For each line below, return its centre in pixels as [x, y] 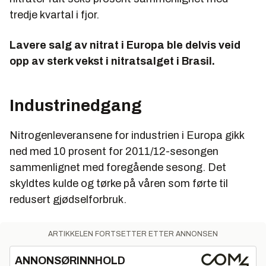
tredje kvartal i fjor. [54, 15]
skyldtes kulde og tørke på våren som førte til [119, 183]
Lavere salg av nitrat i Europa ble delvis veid [125, 45]
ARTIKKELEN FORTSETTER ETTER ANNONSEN [133, 234]
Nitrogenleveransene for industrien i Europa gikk [127, 135]
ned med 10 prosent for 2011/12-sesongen [114, 151]
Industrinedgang [76, 105]
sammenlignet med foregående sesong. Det [118, 167]
